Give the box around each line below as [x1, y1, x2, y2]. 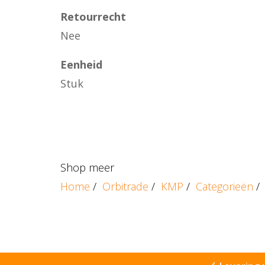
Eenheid [60, 57, 102, 72]
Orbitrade [102, 179, 148, 193]
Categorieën [196, 179, 253, 193]
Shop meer [60, 160, 114, 174]
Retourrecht [60, 9, 126, 24]
